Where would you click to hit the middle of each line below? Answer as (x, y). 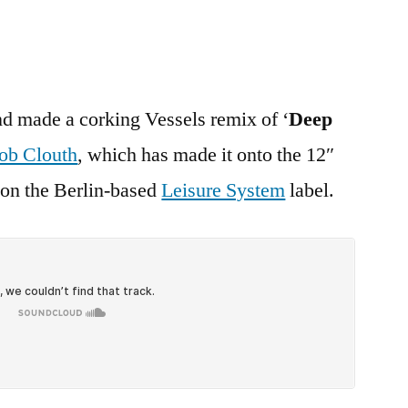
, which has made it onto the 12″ (206, 155)
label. (310, 190)
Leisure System (224, 190)
